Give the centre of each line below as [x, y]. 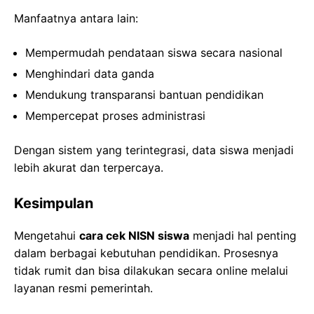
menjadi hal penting [243, 236]
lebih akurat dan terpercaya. [89, 168]
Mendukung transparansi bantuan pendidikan [144, 95]
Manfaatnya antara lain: [76, 19]
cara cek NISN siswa [134, 236]
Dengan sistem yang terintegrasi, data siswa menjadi [154, 150]
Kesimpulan [54, 204]
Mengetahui [47, 236]
